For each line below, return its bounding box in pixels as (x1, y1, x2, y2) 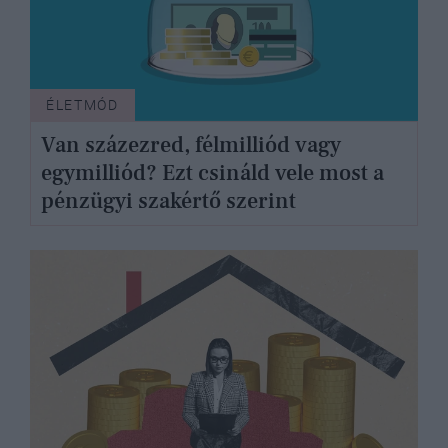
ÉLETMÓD (46, 96, 119, 113)
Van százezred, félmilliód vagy (40, 131, 341, 160)
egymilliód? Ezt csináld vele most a (40, 159, 384, 188)
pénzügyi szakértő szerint (40, 187, 296, 216)
